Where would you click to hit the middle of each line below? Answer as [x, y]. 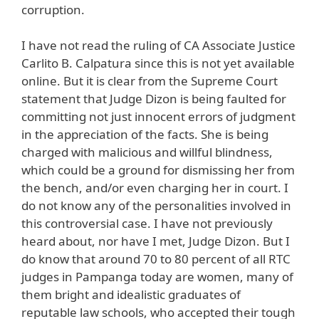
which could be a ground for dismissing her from [158, 170]
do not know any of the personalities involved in [156, 206]
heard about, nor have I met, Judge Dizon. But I [156, 241]
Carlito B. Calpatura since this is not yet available [158, 63]
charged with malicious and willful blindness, [147, 152]
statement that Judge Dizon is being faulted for [154, 99]
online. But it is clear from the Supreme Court [150, 81]
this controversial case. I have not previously [147, 224]
